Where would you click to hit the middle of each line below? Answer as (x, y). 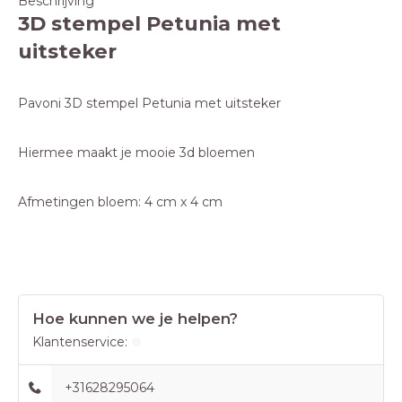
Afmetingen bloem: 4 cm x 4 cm (120, 202)
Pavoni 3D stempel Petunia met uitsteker (149, 103)
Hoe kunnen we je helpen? (135, 319)
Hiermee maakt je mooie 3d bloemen (136, 153)
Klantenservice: (80, 342)
